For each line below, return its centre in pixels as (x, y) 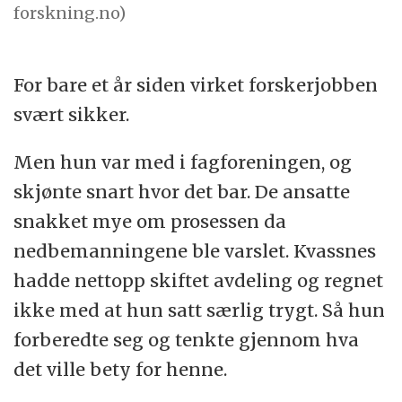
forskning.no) (70, 13)
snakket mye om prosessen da (150, 221)
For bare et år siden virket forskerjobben (196, 84)
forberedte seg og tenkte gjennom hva (187, 339)
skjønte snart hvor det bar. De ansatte (182, 191)
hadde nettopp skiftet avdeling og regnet (199, 280)
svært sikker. (72, 114)
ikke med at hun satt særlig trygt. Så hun (200, 310)
